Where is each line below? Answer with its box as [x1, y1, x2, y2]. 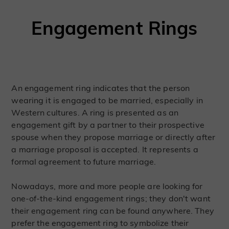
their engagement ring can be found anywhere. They [11, 205, 214, 216]
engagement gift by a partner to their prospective [11, 120, 204, 130]
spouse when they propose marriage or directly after [11, 132, 216, 143]
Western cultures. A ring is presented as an [11, 107, 179, 118]
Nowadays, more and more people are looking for [11, 181, 203, 192]
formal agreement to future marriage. [11, 156, 156, 167]
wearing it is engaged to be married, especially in [11, 95, 203, 106]
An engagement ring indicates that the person [11, 83, 190, 94]
